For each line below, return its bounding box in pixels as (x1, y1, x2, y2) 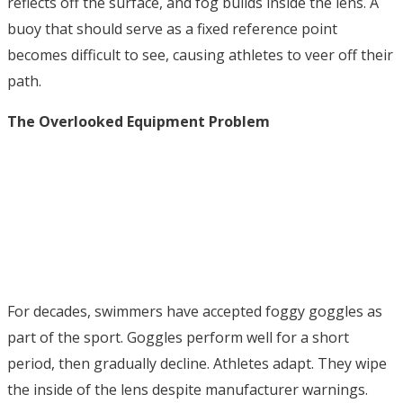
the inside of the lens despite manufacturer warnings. (7, 380, 368, 400)
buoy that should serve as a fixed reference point (7, 19, 337, 40)
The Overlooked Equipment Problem (7, 112, 270, 132)
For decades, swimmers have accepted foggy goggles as (7, 301, 382, 322)
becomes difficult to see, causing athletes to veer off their (7, 45, 393, 66)
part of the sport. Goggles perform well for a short (7, 327, 349, 348)
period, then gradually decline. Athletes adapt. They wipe (7, 354, 387, 374)
